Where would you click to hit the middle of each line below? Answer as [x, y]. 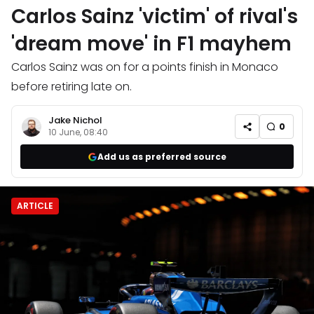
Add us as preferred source [162, 156]
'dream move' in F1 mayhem [151, 44]
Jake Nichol [75, 120]
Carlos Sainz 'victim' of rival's [155, 17]
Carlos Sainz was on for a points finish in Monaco [145, 67]
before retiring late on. [71, 87]
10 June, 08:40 [78, 132]
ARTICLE [35, 206]
